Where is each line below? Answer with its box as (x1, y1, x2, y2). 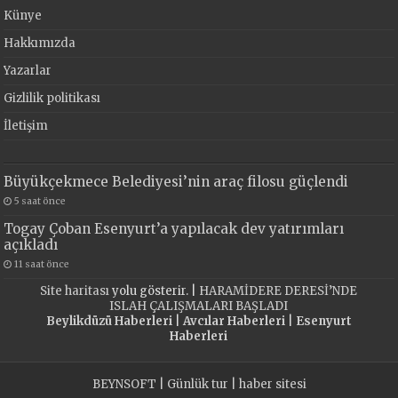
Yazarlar (4, 63, 52, 79)
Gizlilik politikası (4, 91, 101, 107)
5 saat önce (14, 195, 67, 208)
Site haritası (40, 283, 110, 299)
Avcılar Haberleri (182, 314, 285, 330)
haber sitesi (238, 377, 306, 393)
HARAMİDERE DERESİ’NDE (199, 283, 358, 299)
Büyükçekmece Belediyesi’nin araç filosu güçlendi (4, 173, 349, 191)
